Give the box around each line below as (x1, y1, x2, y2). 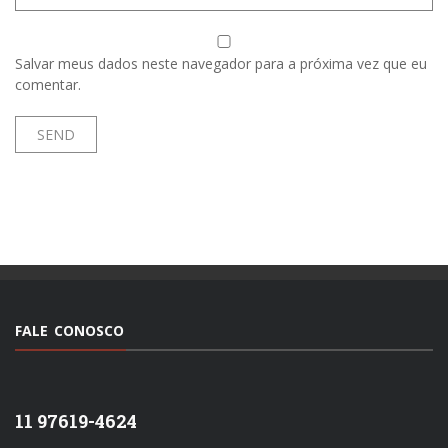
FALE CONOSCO (15, 321, 124, 341)
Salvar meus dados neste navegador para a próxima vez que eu (15, 54, 427, 74)
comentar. (15, 75, 81, 95)
